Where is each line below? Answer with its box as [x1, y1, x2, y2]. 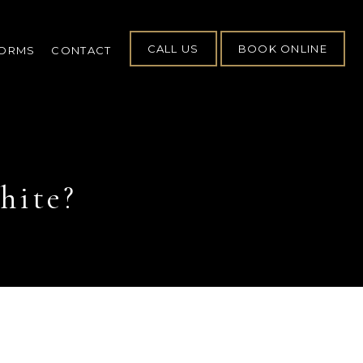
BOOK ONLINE [237, 42, 327, 55]
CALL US [147, 42, 199, 55]
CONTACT [51, 43, 112, 57]
